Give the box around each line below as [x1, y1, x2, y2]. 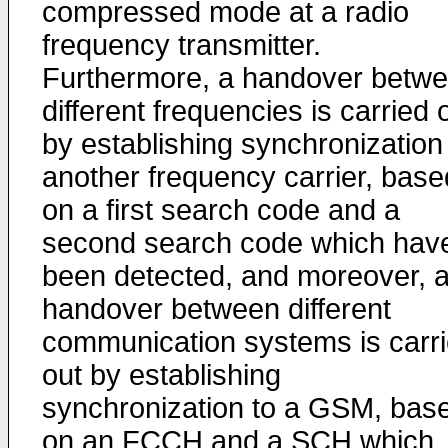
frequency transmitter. [42, 29, 321, 61]
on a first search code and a [42, 194, 400, 226]
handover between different [42, 293, 391, 325]
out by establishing [42, 359, 281, 391]
